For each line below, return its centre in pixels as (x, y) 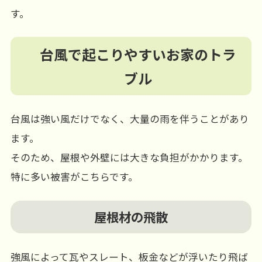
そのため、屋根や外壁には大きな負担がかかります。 (129, 158)
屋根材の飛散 (131, 216)
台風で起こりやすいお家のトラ (138, 54)
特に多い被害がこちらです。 (74, 177)
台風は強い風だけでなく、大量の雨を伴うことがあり (130, 119)
